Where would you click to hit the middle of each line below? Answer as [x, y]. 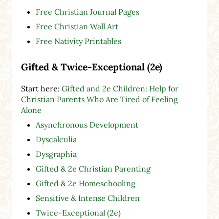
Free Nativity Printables [78, 41]
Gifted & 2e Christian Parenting [93, 168]
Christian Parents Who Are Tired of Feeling [99, 99]
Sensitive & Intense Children [88, 198]
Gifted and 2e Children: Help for [120, 88]
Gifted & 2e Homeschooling [85, 183]
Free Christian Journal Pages [87, 12]
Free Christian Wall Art [77, 27]
